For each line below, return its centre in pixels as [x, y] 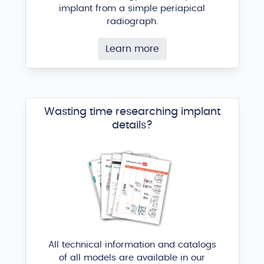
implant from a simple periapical [132, 8]
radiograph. [132, 21]
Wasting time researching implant [132, 112]
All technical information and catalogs [132, 245]
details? [132, 126]
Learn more [132, 49]
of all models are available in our [132, 258]
